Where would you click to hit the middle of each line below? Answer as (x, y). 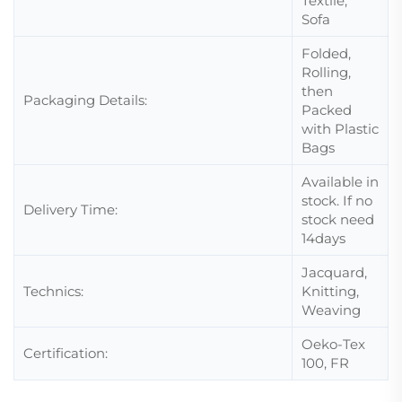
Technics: (53, 291)
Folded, (326, 53)
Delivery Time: (70, 210)
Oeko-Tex (333, 344)
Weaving (331, 310)
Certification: (66, 353)
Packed (327, 110)
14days (323, 238)
